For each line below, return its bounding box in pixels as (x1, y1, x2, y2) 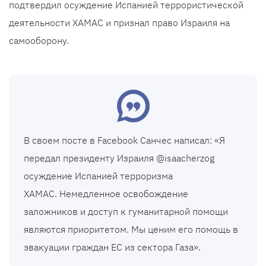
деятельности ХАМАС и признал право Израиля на (9, 17, 230, 29)
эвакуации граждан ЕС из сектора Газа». (24, 241, 201, 254)
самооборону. (9, 34, 69, 47)
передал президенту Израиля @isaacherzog (24, 152, 214, 164)
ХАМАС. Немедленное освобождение (24, 188, 188, 200)
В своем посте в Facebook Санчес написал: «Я (24, 134, 225, 147)
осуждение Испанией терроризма (24, 170, 173, 182)
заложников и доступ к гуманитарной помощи (24, 205, 228, 218)
